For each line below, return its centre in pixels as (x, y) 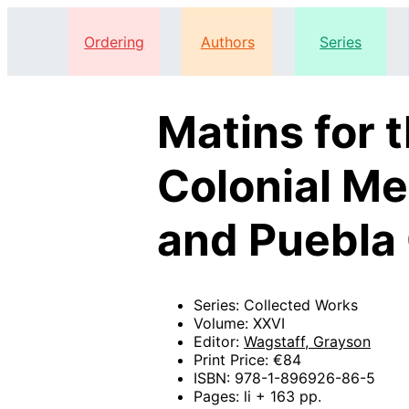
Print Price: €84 (247, 360)
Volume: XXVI (239, 324)
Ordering (115, 42)
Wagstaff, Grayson (307, 342)
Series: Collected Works (276, 305)
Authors (227, 42)
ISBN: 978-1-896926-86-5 (284, 378)
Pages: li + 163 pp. (257, 397)
